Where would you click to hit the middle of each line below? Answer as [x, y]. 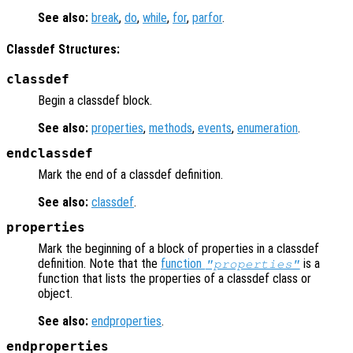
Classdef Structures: [63, 50]
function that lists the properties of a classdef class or [175, 278]
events [215, 128]
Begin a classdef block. [95, 100]
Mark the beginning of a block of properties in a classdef [178, 248]
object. [55, 293]
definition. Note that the [99, 263]
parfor [207, 18]
